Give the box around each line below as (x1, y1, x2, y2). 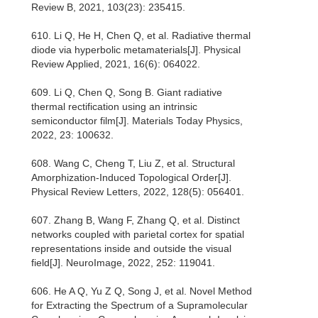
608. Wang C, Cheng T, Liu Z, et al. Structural (31, 158, 235, 170)
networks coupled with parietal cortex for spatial (31, 229, 244, 241)
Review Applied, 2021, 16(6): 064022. (31, 58, 200, 70)
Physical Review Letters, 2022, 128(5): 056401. (31, 186, 244, 198)
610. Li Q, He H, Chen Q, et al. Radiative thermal (31, 30, 251, 42)
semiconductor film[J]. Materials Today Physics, (31, 115, 243, 127)
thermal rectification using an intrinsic (31, 101, 197, 113)
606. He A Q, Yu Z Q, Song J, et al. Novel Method (31, 285, 252, 297)
